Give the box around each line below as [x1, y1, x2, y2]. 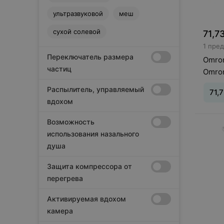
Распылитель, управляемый [47, 85, 144, 93]
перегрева [47, 174, 83, 182]
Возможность [47, 117, 94, 126]
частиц [47, 64, 71, 73]
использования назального [47, 129, 139, 138]
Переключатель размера [47, 52, 133, 61]
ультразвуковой [53, 9, 103, 17]
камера [47, 206, 73, 215]
